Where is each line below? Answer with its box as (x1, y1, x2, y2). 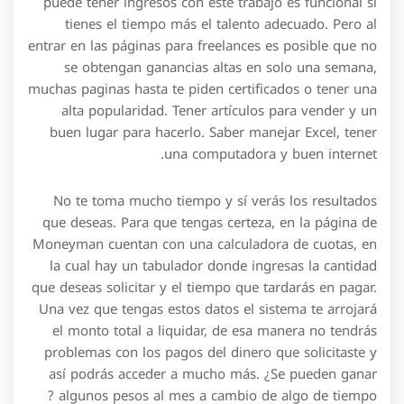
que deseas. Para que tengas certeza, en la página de (42, 209, 377, 235)
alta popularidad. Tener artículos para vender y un (61, 97, 377, 124)
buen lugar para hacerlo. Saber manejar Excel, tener (50, 119, 377, 145)
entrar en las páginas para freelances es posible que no (28, 32, 377, 59)
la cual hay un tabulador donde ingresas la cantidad (50, 252, 377, 279)
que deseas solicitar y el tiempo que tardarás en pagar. (32, 274, 377, 300)
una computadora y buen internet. (164, 141, 377, 167)
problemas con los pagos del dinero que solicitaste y (44, 339, 377, 365)
